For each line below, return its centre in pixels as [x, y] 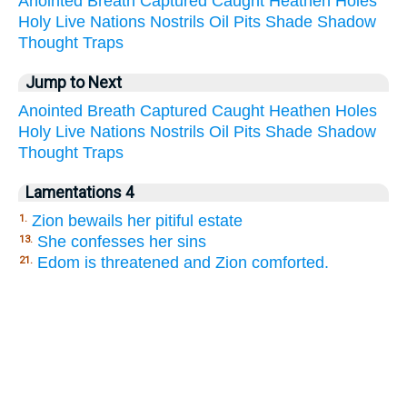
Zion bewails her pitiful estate [137, 220]
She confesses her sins [122, 241]
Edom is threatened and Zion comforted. [183, 262]
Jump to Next [74, 82]
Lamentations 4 [80, 192]
